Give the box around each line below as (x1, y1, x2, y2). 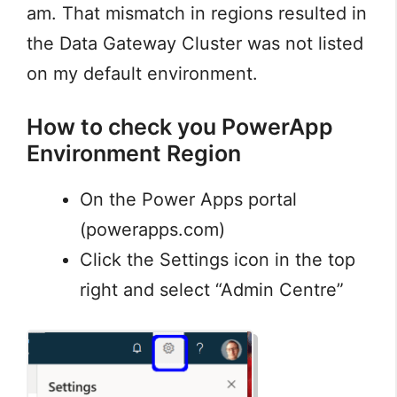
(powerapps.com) (80, 219, 225, 241)
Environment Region (27, 140, 241, 167)
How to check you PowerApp (27, 113, 333, 141)
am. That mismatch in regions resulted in (27, 3, 367, 25)
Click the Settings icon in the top (80, 249, 355, 271)
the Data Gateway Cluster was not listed (27, 33, 363, 55)
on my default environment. (27, 63, 258, 85)
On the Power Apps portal (80, 189, 297, 211)
